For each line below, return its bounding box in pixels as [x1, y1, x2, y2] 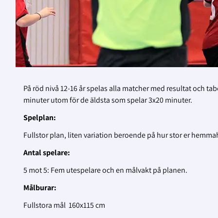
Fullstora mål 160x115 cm [23, 200, 105, 211]
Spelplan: [23, 112, 56, 123]
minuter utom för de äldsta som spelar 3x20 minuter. [23, 95, 192, 106]
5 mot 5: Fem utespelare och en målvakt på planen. [23, 165, 189, 176]
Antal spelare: [23, 147, 74, 158]
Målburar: [23, 182, 56, 193]
